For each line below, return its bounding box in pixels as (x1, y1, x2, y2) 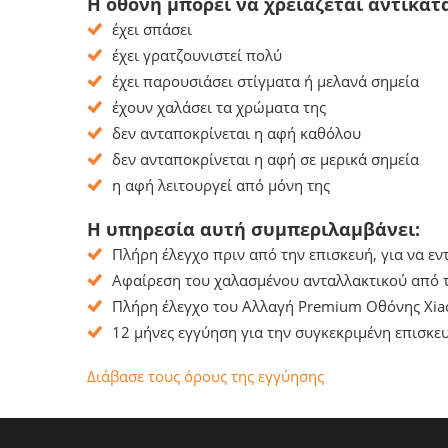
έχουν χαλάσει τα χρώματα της (112, 97, 326, 117)
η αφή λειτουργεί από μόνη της (112, 175, 330, 195)
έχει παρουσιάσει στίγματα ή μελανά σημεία (112, 71, 419, 91)
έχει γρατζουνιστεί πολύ (112, 45, 282, 65)
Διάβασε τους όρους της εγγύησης (87, 366, 324, 386)
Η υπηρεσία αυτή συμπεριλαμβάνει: (87, 217, 420, 241)
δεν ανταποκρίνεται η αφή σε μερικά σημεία (112, 149, 419, 169)
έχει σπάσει (112, 19, 192, 39)
